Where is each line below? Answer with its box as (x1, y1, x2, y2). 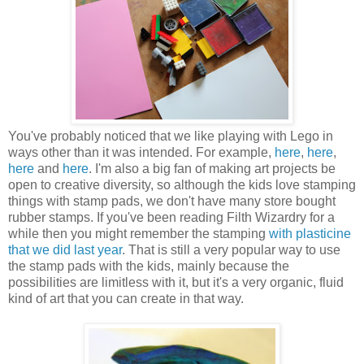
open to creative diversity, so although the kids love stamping (8, 177, 356, 192)
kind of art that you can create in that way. (8, 291, 244, 305)
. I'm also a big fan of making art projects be (89, 161, 336, 175)
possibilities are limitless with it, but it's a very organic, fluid (8, 275, 344, 289)
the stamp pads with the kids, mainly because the (8, 258, 289, 273)
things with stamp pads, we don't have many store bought (8, 193, 336, 208)
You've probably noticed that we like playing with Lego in (8, 128, 333, 143)
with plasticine (269, 226, 351, 240)
